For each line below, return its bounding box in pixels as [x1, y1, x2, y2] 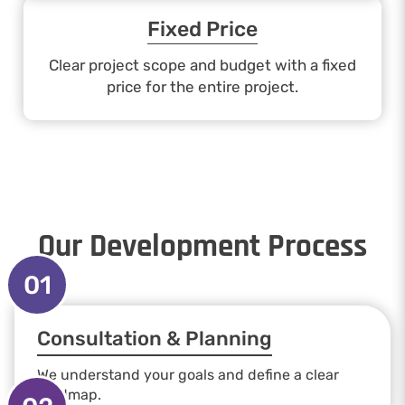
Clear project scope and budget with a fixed [49, 56, 356, 74]
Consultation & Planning [37, 326, 272, 351]
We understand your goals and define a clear [37, 366, 339, 383]
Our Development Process [38, 226, 367, 267]
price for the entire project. [107, 78, 298, 96]
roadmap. [37, 386, 101, 403]
